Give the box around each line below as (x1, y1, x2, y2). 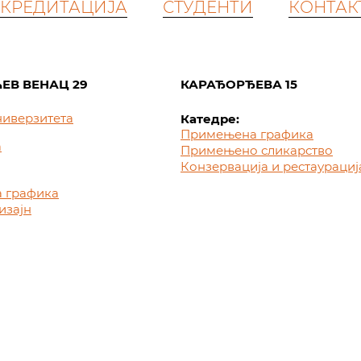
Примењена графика (180, 127, 313, 142)
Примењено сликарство (180, 143, 333, 158)
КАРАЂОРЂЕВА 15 (180, 77, 297, 92)
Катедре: (180, 111, 239, 127)
